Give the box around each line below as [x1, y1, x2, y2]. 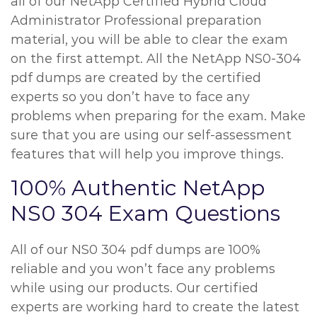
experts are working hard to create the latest [11, 299, 299, 315]
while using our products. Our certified [11, 280, 258, 296]
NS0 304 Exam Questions [11, 200, 280, 226]
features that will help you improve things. [11, 146, 284, 162]
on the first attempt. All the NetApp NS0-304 [11, 51, 301, 67]
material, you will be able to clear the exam [11, 32, 288, 47]
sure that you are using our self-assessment [11, 127, 292, 143]
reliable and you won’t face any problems [11, 261, 275, 277]
